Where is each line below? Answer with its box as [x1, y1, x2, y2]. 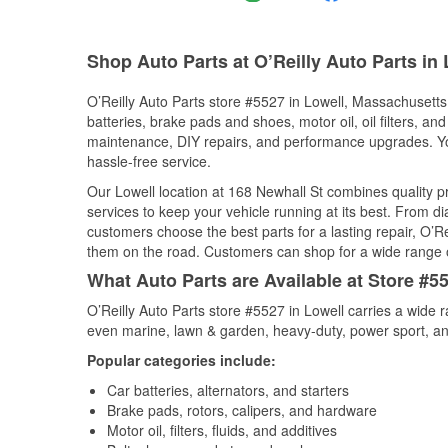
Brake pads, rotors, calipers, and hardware [107, 400, 377, 420]
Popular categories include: [87, 350, 276, 370]
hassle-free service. [87, 151, 211, 171]
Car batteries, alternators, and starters [107, 380, 349, 400]
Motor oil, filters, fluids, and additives [107, 420, 337, 440]
